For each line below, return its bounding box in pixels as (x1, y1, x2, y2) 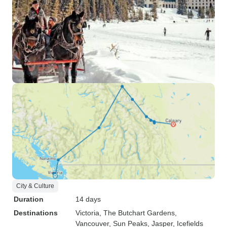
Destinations (14, 209, 58, 217)
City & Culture (16, 182, 54, 190)
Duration (14, 195, 44, 203)
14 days (75, 195, 101, 203)
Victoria (75, 209, 99, 217)
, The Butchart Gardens (99, 209, 175, 217)
